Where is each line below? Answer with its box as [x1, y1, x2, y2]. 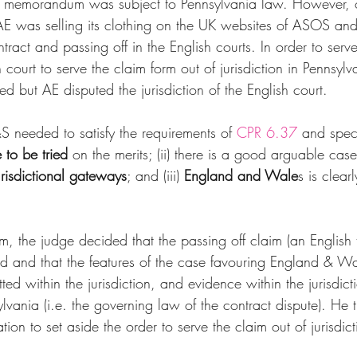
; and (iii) [127, 166, 184, 186]
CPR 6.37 [237, 123, 297, 143]
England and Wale [184, 166, 298, 186]
